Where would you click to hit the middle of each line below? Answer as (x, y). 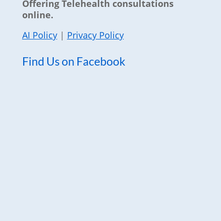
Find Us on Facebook (74, 61)
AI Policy (39, 35)
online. (37, 15)
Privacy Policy (95, 35)
